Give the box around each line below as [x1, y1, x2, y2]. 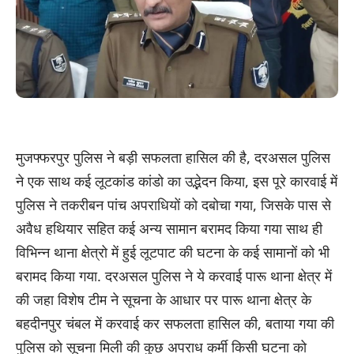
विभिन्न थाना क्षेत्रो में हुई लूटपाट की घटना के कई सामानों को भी [16, 242, 330, 262]
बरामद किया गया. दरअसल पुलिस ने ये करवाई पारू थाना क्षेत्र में [16, 265, 332, 285]
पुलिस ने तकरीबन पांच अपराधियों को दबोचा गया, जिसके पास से [16, 194, 331, 214]
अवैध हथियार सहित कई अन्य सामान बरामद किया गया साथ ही [16, 218, 322, 238]
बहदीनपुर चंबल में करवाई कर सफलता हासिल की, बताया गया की [16, 313, 334, 333]
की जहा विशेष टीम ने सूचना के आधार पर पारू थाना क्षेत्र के [16, 289, 311, 309]
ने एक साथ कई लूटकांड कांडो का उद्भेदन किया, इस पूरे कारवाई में [16, 171, 337, 190]
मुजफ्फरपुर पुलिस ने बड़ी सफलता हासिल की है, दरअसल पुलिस [16, 147, 330, 167]
